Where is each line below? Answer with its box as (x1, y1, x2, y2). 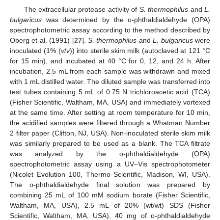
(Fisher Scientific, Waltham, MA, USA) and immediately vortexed (10, 98, 210, 106)
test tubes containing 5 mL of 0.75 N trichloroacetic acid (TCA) (10, 87, 210, 96)
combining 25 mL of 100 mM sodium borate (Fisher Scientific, (10, 191, 210, 199)
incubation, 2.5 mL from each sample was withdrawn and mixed (10, 67, 210, 75)
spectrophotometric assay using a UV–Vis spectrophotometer (10, 160, 210, 168)
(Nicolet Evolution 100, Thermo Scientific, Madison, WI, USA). (10, 170, 210, 178)
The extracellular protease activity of (24, 5, 139, 13)
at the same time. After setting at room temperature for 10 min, (10, 108, 210, 116)
